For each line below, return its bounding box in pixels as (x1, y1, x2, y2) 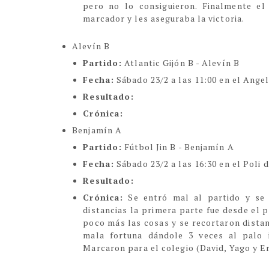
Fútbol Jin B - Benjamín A (122, 141, 234, 153)
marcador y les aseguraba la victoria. (83, 13, 245, 24)
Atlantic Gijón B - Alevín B (122, 57, 240, 68)
